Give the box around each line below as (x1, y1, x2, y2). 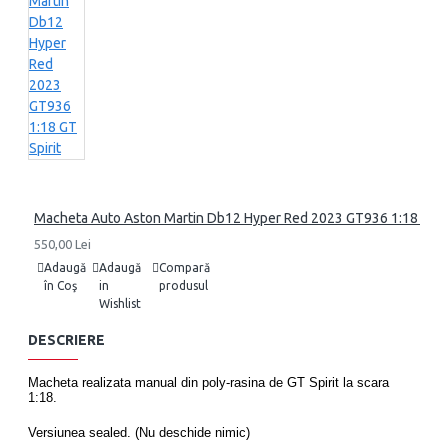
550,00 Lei (34, 237, 91, 251)
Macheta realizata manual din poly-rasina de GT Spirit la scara (28, 375, 389, 390)
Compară (159, 261, 210, 274)
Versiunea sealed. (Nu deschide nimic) (28, 425, 250, 440)
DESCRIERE (28, 332, 105, 348)
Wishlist (99, 297, 141, 310)
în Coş (44, 279, 77, 292)
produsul (159, 279, 208, 292)
